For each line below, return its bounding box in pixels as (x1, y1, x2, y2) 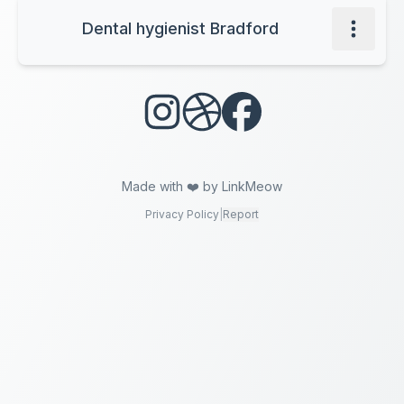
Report (223, 207, 259, 221)
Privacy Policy (145, 207, 219, 221)
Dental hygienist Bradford (82, 19, 279, 38)
